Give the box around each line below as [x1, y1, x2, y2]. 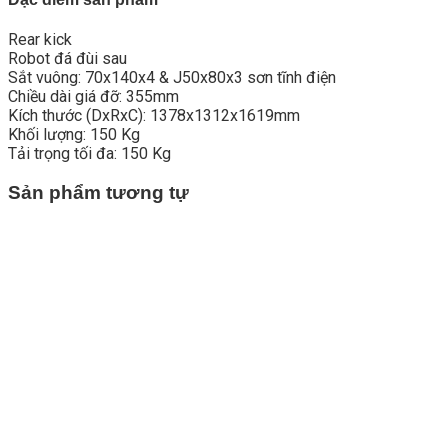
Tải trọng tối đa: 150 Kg [8, 144, 171, 164]
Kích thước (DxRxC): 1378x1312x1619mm [8, 106, 300, 126]
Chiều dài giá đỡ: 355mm [8, 87, 179, 107]
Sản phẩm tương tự [8, 182, 189, 203]
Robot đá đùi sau [8, 49, 127, 69]
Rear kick [8, 30, 72, 50]
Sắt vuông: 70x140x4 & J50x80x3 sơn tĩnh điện [8, 68, 336, 88]
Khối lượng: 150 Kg [8, 125, 140, 145]
